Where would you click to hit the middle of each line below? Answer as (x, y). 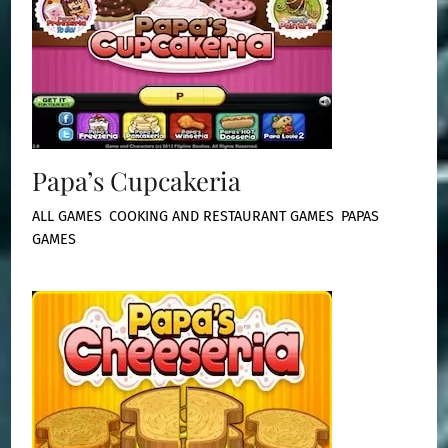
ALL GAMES (67, 217)
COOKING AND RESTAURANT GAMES (222, 217)
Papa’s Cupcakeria (137, 180)
